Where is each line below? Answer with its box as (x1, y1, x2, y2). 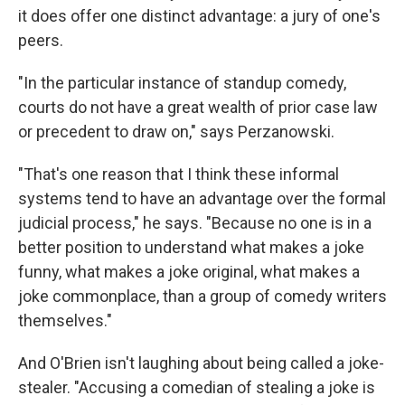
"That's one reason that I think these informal (18, 165, 339, 184)
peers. (18, 31, 63, 50)
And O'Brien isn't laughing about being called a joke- (18, 353, 384, 372)
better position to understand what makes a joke (18, 238, 364, 257)
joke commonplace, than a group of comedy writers (18, 287, 387, 306)
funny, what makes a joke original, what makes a (18, 262, 360, 281)
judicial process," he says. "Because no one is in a (18, 213, 372, 232)
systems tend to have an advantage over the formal (18, 189, 386, 208)
